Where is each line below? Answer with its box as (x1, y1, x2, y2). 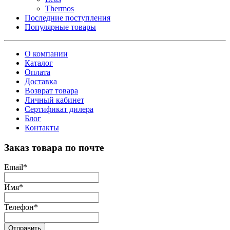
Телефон (4, 203, 34, 212)
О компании (25, 49, 68, 58)
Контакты (25, 123, 59, 132)
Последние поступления (25, 13, 110, 22)
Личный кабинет (25, 95, 84, 104)
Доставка (25, 76, 57, 86)
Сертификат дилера (25, 104, 93, 113)
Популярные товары (25, 22, 96, 31)
